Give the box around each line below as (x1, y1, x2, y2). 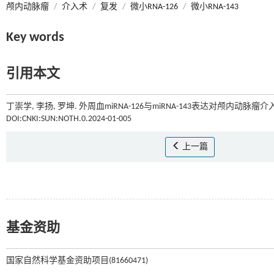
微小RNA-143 (191, 2, 239, 12)
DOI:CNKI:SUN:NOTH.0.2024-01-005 (6, 114, 131, 124)
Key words (6, 31, 64, 45)
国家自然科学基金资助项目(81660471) (6, 256, 148, 265)
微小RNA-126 (130, 2, 178, 12)
